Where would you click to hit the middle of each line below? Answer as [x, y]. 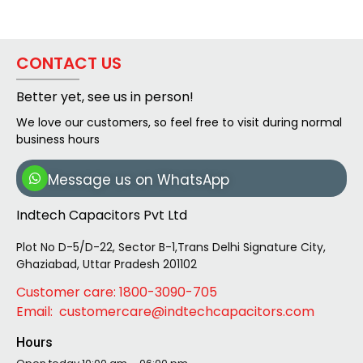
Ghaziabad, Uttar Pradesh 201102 [107, 264]
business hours [58, 139]
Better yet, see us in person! [105, 97]
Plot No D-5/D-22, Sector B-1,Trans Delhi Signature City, [171, 247]
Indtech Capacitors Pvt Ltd [102, 216]
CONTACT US [69, 64]
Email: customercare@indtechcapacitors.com [165, 311]
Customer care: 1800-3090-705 [117, 292]
